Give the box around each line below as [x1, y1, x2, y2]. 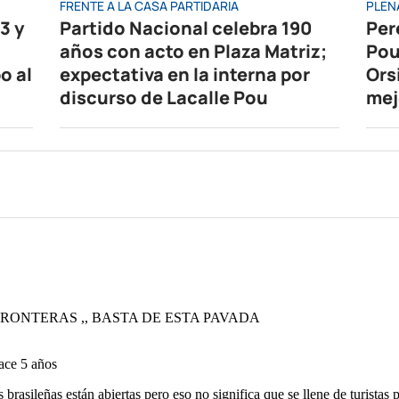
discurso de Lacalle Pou [60, 85, 269, 110]
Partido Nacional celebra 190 [60, 15, 313, 40]
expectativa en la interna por [60, 61, 311, 86]
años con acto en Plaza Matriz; [60, 38, 328, 63]
